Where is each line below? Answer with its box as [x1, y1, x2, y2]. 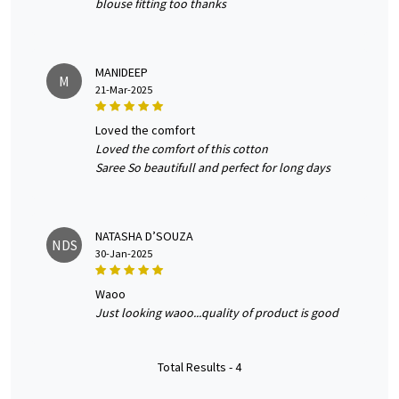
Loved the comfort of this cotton [95, 141, 268, 158]
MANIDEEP [95, 64, 148, 81]
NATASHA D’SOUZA [95, 228, 193, 245]
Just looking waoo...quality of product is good [95, 305, 338, 322]
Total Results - [158, 359, 235, 376]
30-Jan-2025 [95, 247, 152, 261]
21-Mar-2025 [95, 83, 152, 97]
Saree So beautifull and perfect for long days [95, 159, 330, 176]
